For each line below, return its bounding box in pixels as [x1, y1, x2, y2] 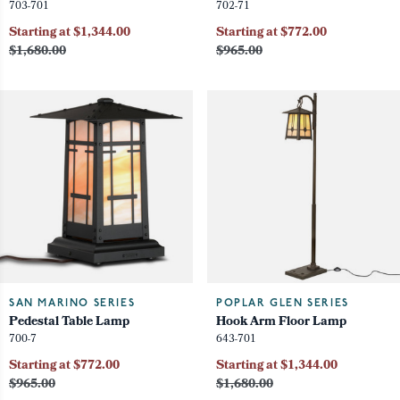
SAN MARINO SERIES [9, 298, 136, 310]
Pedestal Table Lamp [9, 312, 129, 334]
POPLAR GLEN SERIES [216, 298, 349, 310]
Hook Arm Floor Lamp [216, 312, 346, 334]
